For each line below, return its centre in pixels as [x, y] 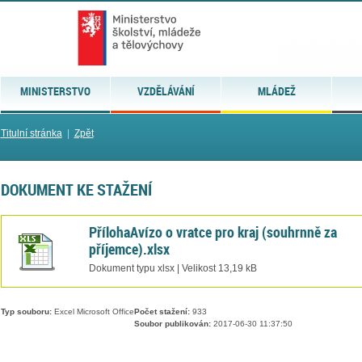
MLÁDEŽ [276, 91]
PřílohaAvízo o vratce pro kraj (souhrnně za [213, 232]
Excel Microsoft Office [93, 312]
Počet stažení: [162, 312]
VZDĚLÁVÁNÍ [166, 91]
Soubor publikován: [172, 324]
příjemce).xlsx [129, 248]
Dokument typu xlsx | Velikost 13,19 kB [173, 268]
